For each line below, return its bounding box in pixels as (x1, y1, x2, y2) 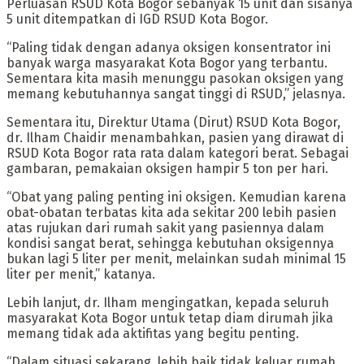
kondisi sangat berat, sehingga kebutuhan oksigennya (6, 236, 334, 252)
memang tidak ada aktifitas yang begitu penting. (6, 326, 299, 342)
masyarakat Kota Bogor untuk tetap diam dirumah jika (6, 310, 333, 327)
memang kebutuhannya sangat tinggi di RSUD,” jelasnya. (6, 86, 345, 102)
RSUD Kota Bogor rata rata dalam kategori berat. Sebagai (6, 145, 349, 162)
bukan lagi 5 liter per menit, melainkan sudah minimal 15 (6, 251, 346, 267)
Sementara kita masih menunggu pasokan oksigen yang (6, 71, 344, 87)
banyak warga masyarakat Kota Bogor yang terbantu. (6, 55, 327, 71)
